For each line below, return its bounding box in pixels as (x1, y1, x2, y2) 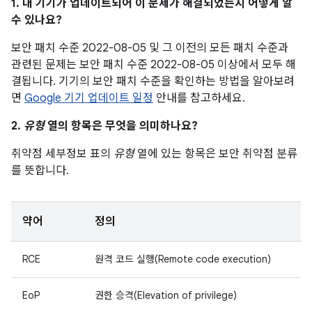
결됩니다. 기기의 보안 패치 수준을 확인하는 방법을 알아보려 (11, 75, 295, 88)
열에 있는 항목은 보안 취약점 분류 (134, 147, 297, 161)
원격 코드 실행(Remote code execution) (95, 253, 271, 265)
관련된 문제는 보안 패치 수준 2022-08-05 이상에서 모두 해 (11, 58, 296, 72)
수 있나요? (11, 13, 62, 27)
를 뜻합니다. (11, 164, 69, 178)
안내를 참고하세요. (153, 91, 245, 105)
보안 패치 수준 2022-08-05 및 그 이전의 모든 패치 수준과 (11, 41, 288, 55)
